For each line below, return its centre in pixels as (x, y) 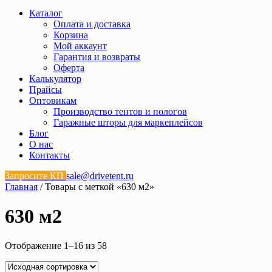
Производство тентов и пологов (120, 111)
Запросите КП (36, 175)
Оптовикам (53, 100)
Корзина (71, 35)
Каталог (46, 13)
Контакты (49, 155)
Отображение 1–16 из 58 (56, 246)
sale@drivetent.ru (100, 175)
